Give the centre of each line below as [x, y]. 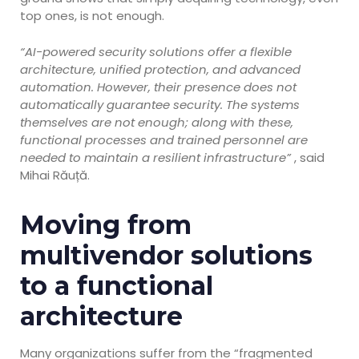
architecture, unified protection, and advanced [160, 69]
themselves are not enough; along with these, [157, 122]
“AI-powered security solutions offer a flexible [156, 51]
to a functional [117, 285]
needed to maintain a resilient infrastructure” [157, 157]
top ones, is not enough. [92, 16]
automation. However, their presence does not [158, 87]
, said [309, 157]
